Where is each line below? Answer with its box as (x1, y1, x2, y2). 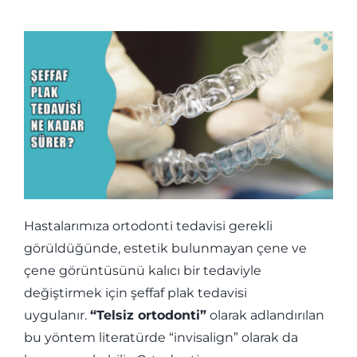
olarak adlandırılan (206, 308, 324, 324)
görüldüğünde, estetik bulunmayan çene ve (23, 241, 307, 257)
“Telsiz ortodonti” (89, 308, 206, 324)
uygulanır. (23, 308, 90, 324)
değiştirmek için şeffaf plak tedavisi (23, 285, 247, 301)
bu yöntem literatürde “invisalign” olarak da (23, 330, 298, 346)
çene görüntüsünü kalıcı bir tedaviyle (23, 263, 261, 279)
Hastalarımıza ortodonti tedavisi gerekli (23, 218, 273, 234)
